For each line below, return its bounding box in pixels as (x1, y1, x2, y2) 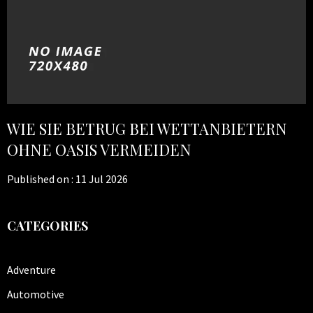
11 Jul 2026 (75, 172, 128, 187)
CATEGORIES (7, 217, 88, 235)
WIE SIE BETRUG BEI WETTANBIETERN (7, 118, 287, 140)
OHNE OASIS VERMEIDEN (7, 139, 191, 161)
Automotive (7, 287, 64, 302)
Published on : (7, 172, 75, 187)
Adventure (7, 263, 56, 277)
